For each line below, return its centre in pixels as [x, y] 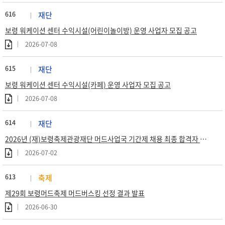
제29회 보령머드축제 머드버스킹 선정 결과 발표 [75, 193]
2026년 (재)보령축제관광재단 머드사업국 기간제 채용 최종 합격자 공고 [203, 139]
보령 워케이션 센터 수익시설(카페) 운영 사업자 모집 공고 [88, 84]
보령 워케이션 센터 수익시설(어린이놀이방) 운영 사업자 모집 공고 [101, 30]
